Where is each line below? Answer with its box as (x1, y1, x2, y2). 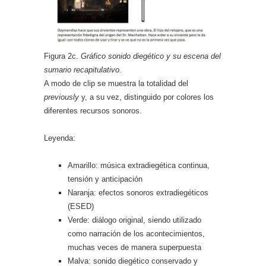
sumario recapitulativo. (44, 65, 122, 74)
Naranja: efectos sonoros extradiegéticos (68, 188, 208, 197)
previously (44, 93, 79, 102)
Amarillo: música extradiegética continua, (68, 161, 210, 170)
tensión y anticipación (68, 175, 142, 183)
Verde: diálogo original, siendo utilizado (68, 216, 201, 224)
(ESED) (68, 202, 94, 211)
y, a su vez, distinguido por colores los (79, 93, 214, 102)
